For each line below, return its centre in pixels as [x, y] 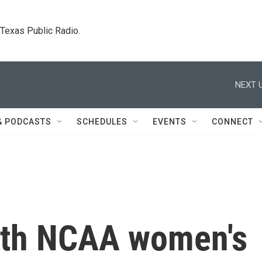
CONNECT [232, 122]
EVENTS [170, 122]
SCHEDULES [102, 122]
